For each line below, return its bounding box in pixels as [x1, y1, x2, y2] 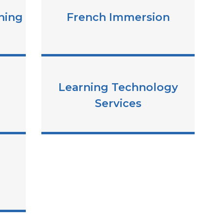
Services [94, 96, 142, 110]
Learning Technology [58, 80, 178, 94]
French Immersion [66, 11, 170, 24]
